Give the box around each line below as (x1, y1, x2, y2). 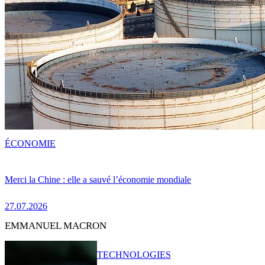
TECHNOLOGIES (96, 249, 171, 260)
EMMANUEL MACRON (5, 220, 106, 232)
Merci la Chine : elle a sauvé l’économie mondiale (5, 174, 191, 185)
